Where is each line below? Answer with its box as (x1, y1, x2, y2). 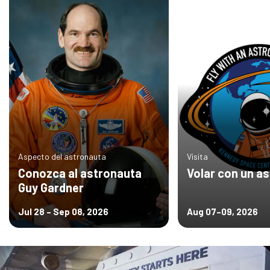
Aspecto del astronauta (18, 151, 106, 162)
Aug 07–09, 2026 (187, 206, 258, 217)
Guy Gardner (18, 180, 84, 195)
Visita (187, 151, 208, 162)
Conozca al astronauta (18, 165, 142, 180)
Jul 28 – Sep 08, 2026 (18, 206, 108, 217)
